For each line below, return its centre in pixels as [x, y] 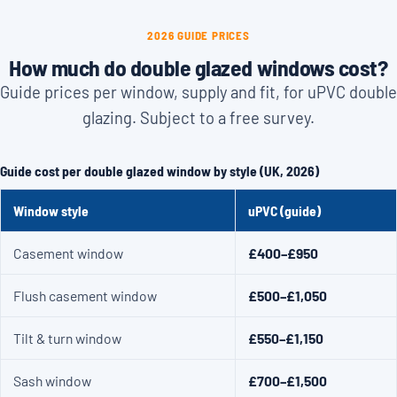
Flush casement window [86, 295]
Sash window [53, 380]
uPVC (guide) [285, 210]
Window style [51, 210]
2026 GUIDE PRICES [198, 36]
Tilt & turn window [68, 338]
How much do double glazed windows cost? [198, 66]
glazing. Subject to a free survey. [198, 117]
